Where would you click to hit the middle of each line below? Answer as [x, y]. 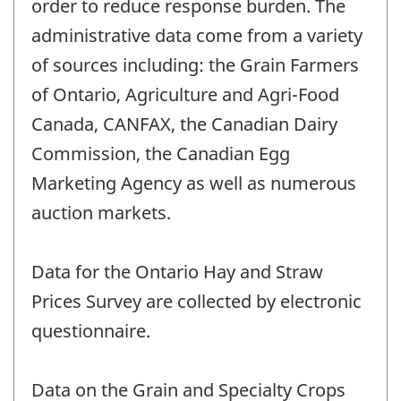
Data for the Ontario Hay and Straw [177, 272]
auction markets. [101, 213]
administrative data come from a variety [197, 36]
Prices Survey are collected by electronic [196, 302]
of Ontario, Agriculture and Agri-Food [185, 95]
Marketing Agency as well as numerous [194, 183]
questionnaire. [91, 331]
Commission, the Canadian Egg [161, 154]
